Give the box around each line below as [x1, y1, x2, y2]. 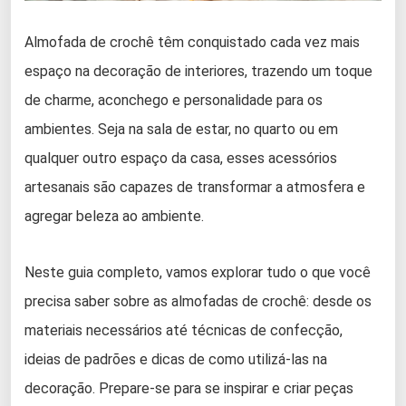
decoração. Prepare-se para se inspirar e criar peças [24, 379, 353, 397]
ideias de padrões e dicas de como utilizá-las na [24, 350, 327, 368]
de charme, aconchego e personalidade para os [24, 91, 323, 109]
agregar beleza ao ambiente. [24, 207, 204, 225]
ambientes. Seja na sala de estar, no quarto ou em [24, 120, 338, 138]
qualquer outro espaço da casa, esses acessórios [24, 149, 337, 167]
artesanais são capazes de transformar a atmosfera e [24, 178, 365, 196]
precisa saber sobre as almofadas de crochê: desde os [24, 292, 372, 310]
